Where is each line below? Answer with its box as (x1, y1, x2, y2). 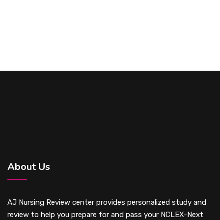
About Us (7, 160, 50, 173)
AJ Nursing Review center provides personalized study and (7, 198, 206, 207)
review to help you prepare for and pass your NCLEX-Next (7, 210, 203, 219)
